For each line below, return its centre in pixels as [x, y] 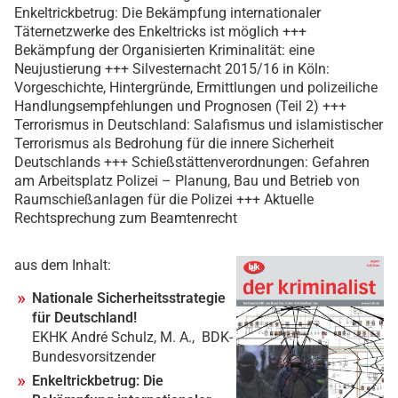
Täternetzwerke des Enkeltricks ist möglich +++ [160, 32]
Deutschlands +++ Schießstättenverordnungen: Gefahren [192, 163]
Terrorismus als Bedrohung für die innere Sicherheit [174, 144]
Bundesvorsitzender [96, 357]
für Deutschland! [84, 318]
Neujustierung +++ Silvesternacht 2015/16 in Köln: [172, 69]
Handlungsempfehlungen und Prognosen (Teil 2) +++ [180, 107]
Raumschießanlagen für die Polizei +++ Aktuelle [164, 200]
